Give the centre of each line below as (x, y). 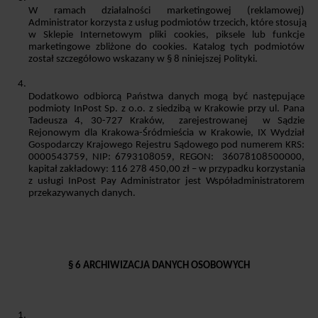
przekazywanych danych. (83, 194)
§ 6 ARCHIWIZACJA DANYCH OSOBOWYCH (159, 265)
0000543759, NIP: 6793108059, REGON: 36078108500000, (166, 158)
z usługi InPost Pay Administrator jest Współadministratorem (166, 182)
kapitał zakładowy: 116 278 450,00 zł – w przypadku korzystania (167, 170)
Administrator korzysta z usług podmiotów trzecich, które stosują (168, 23)
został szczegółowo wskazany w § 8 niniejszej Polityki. (143, 60)
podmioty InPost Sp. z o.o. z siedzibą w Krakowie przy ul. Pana (166, 109)
